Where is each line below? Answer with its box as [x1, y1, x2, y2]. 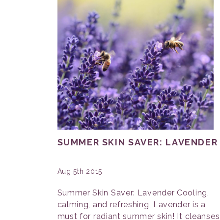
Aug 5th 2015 [57, 167, 102, 175]
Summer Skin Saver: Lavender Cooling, [57, 188, 209, 197]
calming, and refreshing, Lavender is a [57, 200, 206, 209]
